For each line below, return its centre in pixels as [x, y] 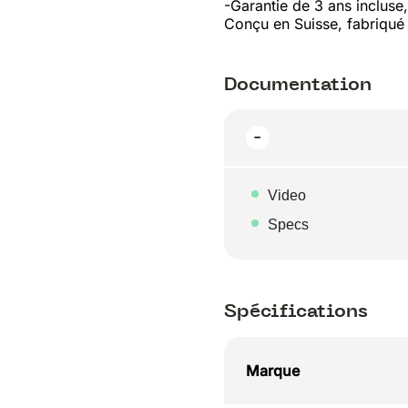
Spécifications [296, 311]
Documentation [297, 84]
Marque [272, 370]
